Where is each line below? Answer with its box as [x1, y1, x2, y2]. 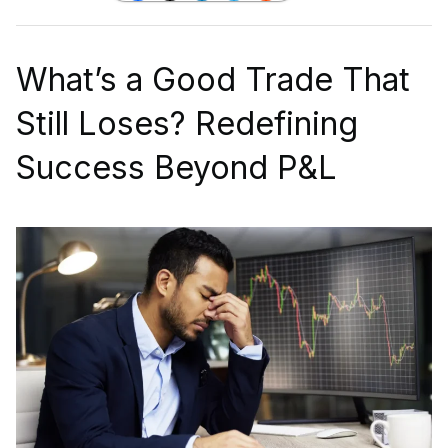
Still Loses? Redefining [16, 103, 358, 143]
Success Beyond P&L [16, 147, 337, 187]
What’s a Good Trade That [16, 59, 410, 99]
